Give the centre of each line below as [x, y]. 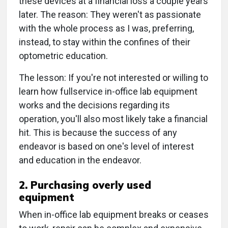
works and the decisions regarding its [94, 105]
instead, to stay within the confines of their [105, 42]
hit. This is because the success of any [98, 133]
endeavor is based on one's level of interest [106, 147]
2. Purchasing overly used [85, 185]
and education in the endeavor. [80, 160]
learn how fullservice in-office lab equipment [108, 92]
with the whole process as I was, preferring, [106, 28]
